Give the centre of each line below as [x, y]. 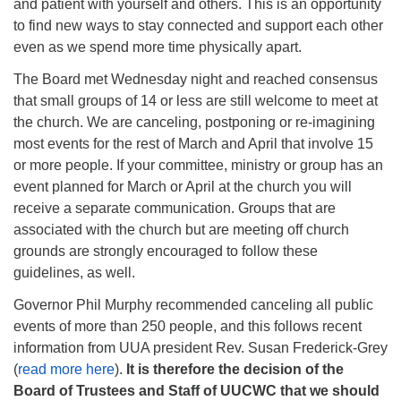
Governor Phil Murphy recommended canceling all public [193, 305]
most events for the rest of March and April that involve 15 [193, 144]
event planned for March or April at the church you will [183, 187]
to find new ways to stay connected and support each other [198, 26]
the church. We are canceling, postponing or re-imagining [194, 122]
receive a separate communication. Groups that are [175, 208]
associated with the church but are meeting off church [181, 230]
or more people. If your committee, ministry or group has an [198, 165]
